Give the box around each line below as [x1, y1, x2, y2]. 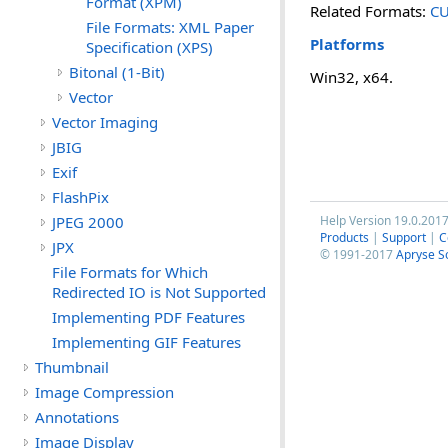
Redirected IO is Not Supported [52, 282, 266, 302]
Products [320, 229, 369, 247]
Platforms [310, 34, 384, 55]
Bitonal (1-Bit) [69, 62, 165, 82]
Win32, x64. [310, 67, 393, 88]
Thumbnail [35, 357, 109, 377]
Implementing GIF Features [52, 332, 241, 352]
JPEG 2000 [52, 212, 124, 232]
